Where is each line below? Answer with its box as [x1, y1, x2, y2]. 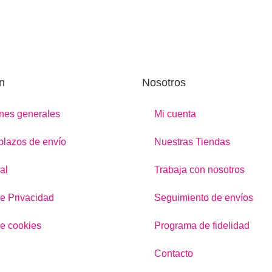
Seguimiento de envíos [154, 192, 253, 203]
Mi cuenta [154, 108, 196, 119]
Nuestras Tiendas [154, 136, 230, 147]
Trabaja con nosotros [154, 164, 245, 175]
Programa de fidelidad [154, 220, 250, 231]
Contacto [154, 248, 193, 259]
